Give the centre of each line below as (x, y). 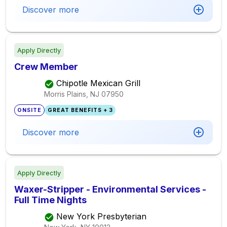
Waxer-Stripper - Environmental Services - (110, 189)
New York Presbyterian (101, 217)
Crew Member (46, 67)
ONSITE (30, 110)
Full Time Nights (50, 200)
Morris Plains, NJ (72, 94)
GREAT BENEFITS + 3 (80, 110)
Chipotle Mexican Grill (98, 83)
